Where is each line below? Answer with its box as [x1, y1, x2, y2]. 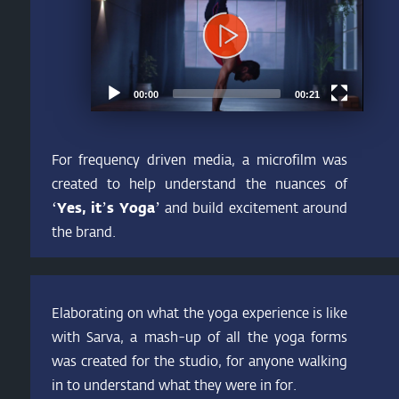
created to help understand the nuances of [51, 173, 348, 194]
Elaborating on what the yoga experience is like [51, 301, 348, 322]
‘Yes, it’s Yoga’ [51, 197, 160, 218]
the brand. [51, 221, 116, 242]
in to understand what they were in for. [51, 373, 297, 395]
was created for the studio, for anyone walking [51, 349, 348, 370]
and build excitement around [159, 197, 348, 218]
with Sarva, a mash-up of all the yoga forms [51, 325, 348, 346]
